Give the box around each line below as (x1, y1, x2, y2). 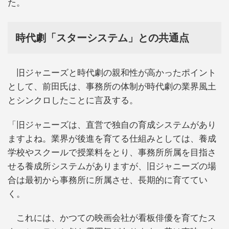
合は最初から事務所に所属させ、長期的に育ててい (8, 175, 208, 185)
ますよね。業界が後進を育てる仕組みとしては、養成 (8, 133, 216, 144)
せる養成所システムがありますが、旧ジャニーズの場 (8, 161, 216, 171)
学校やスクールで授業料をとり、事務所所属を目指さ (8, 147, 216, 157)
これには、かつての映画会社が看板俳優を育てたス (8, 213, 216, 223)
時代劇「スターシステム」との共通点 (15, 32, 189, 44)
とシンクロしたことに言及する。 (8, 96, 138, 106)
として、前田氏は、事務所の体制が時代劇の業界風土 (8, 82, 216, 92)
